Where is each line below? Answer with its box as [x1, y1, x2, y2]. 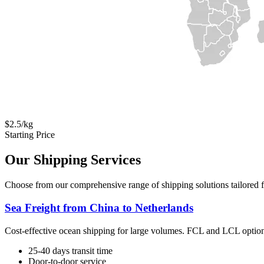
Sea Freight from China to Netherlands [5, 201, 193, 214]
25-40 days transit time [28, 245, 113, 256]
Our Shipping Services [5, 152, 141, 168]
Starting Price [5, 130, 55, 140]
